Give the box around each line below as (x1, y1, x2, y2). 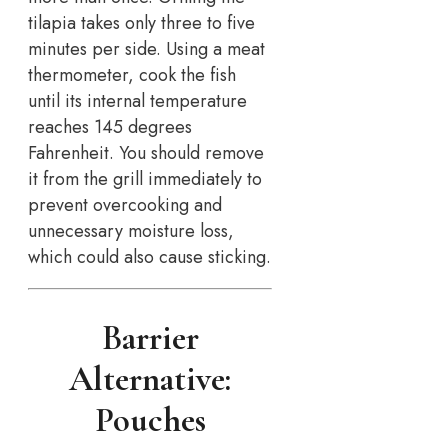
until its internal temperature (28, 87, 247, 114)
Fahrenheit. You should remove (28, 139, 264, 166)
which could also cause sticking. (28, 243, 271, 270)
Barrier (101, 317, 199, 359)
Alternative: (69, 358, 232, 400)
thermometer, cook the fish (28, 61, 236, 88)
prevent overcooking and (28, 191, 222, 218)
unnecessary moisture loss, (28, 217, 234, 244)
